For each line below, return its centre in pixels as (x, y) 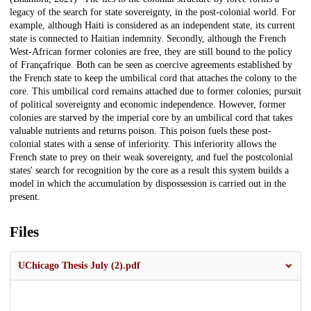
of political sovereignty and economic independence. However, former (148, 105)
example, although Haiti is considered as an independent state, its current (152, 26)
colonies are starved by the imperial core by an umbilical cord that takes (151, 118)
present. (25, 197)
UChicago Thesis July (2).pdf (79, 266)
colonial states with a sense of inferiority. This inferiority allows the (143, 144)
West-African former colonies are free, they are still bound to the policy (151, 52)
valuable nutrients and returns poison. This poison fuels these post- (141, 131)
